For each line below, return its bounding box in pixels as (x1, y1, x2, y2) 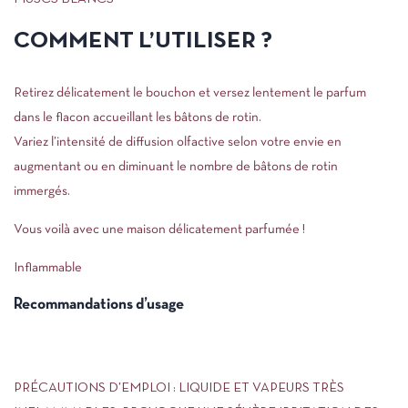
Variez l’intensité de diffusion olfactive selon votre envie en (14, 136, 342, 148)
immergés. (14, 185, 70, 198)
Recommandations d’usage (14, 298, 184, 311)
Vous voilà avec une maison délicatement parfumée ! (14, 223, 305, 236)
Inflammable (14, 261, 85, 274)
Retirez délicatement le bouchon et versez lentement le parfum (14, 87, 366, 99)
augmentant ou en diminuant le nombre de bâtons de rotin (14, 160, 338, 173)
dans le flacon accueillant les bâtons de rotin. (14, 111, 261, 124)
